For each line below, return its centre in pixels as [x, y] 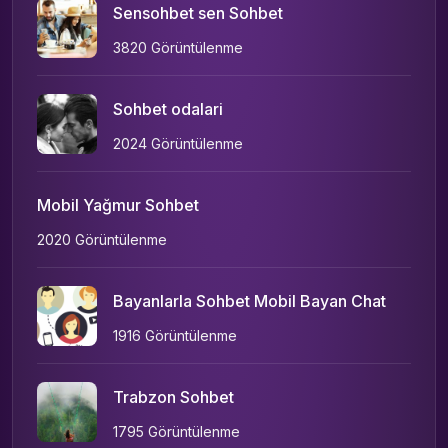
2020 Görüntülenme [102, 240]
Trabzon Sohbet [173, 397]
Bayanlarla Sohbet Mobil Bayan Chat [249, 301]
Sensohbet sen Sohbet [198, 13]
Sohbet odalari [168, 109]
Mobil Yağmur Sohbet [118, 205]
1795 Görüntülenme [176, 432]
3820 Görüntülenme [178, 48]
